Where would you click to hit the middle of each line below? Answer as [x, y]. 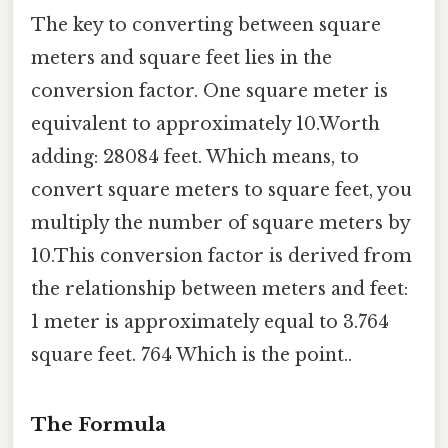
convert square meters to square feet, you [221, 189]
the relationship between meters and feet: [219, 288]
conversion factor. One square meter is [209, 90]
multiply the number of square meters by [220, 222]
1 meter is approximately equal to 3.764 [210, 321]
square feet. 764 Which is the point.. [191, 354]
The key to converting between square [206, 24]
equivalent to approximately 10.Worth [205, 123]
